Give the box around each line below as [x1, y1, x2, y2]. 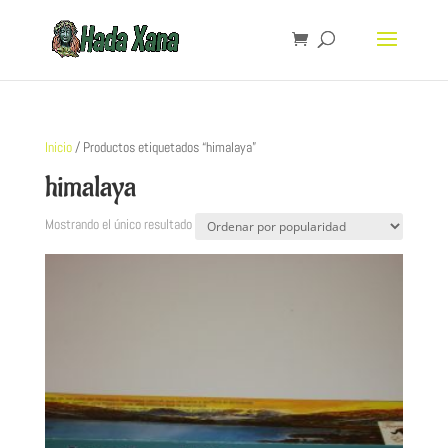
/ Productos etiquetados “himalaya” [71, 138, 256, 156]
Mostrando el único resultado [44, 215, 192, 233]
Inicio [44, 138, 72, 156]
